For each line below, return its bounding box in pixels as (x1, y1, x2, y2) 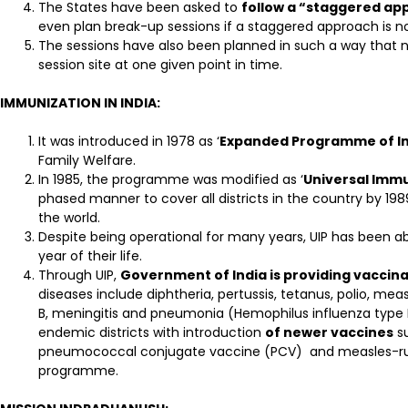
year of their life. (38, 247, 142, 265)
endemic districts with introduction (38, 323, 265, 342)
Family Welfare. (38, 151, 136, 169)
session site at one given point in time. (38, 56, 282, 74)
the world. (38, 209, 100, 227)
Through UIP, (38, 266, 120, 284)
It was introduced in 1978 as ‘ (38, 132, 219, 150)
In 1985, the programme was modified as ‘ (38, 170, 303, 189)
